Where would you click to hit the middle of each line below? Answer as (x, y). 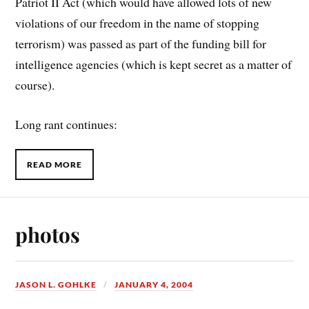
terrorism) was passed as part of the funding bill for (141, 43)
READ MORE (55, 165)
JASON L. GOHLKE (56, 284)
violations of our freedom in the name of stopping (138, 22)
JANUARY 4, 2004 (154, 284)
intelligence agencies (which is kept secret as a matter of (154, 64)
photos (48, 234)
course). (35, 84)
